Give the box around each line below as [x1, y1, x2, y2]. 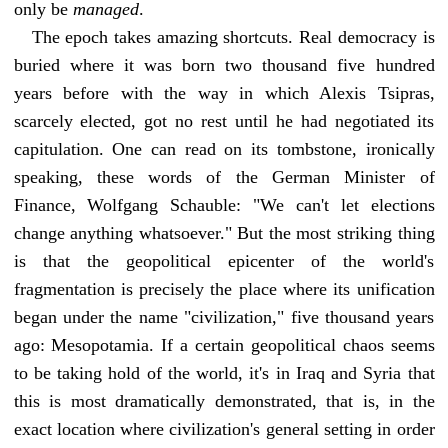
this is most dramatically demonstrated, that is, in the [13, 391, 435, 412]
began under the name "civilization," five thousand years [13, 307, 435, 328]
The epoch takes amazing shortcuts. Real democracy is [31, 27, 435, 48]
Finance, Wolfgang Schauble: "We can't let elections [13, 195, 435, 216]
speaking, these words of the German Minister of [13, 167, 435, 188]
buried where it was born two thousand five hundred [13, 55, 435, 76]
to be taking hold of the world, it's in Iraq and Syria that [13, 363, 435, 384]
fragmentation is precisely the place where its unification [13, 279, 435, 300]
